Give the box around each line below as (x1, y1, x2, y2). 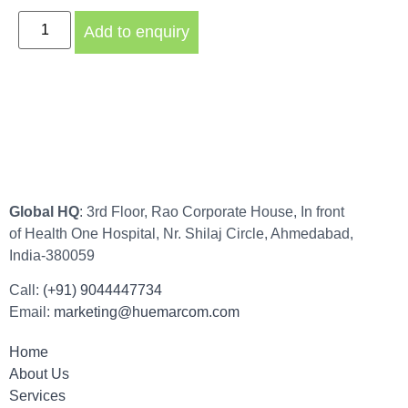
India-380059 (9, 247, 95, 263)
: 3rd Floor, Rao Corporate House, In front (79, 203, 344, 219)
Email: (9, 304, 54, 321)
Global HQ (9, 203, 79, 219)
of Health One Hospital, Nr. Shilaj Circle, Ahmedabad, (9, 225, 353, 241)
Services (9, 388, 66, 404)
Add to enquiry (84, 22, 190, 41)
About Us (9, 366, 69, 382)
